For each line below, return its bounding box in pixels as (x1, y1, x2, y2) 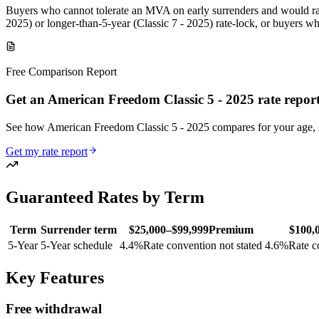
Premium (208, 223, 253, 236)
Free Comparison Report (6, 66, 117, 78)
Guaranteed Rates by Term (6, 187, 204, 206)
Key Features (6, 268, 104, 287)
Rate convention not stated (143, 239, 262, 251)
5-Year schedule (41, 239, 113, 251)
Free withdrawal (6, 301, 102, 317)
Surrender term (41, 223, 117, 236)
